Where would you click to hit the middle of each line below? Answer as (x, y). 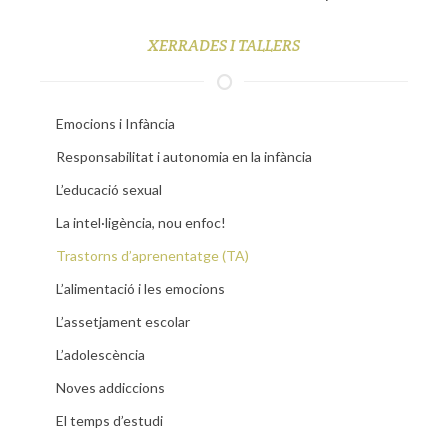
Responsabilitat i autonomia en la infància (184, 157)
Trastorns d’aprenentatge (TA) (152, 256)
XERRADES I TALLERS (224, 46)
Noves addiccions (110, 388)
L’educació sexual (109, 190)
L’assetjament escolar (123, 322)
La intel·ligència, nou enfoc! (141, 223)
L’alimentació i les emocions (140, 289)
